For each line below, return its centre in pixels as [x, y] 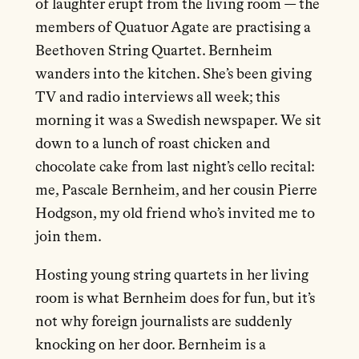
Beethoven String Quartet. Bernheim [153, 52]
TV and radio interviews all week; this [157, 98]
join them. [68, 238]
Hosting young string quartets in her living [171, 275]
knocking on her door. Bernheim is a [150, 345]
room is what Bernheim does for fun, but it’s [175, 298]
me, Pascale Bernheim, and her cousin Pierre [176, 191]
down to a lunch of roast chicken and [152, 145]
